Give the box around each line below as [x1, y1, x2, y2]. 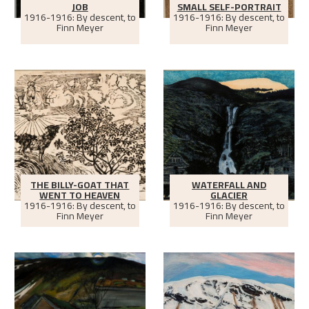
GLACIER [210, 186, 248, 205]
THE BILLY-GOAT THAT [30, 176, 130, 195]
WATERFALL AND [192, 176, 267, 195]
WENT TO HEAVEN [39, 186, 121, 205]
